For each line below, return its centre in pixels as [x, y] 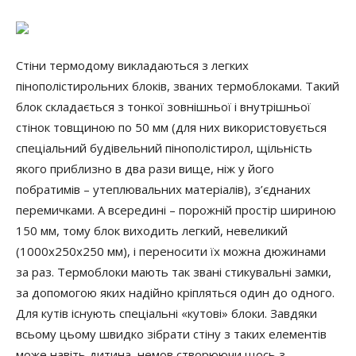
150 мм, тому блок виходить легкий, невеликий [152, 230]
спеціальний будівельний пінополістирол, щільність [164, 148]
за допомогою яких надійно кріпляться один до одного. [175, 292]
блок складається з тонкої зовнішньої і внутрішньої [163, 106]
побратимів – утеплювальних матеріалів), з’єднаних [163, 189]
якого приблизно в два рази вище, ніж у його [145, 168]
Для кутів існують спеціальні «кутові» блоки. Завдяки [166, 313]
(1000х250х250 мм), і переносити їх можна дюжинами [171, 251]
